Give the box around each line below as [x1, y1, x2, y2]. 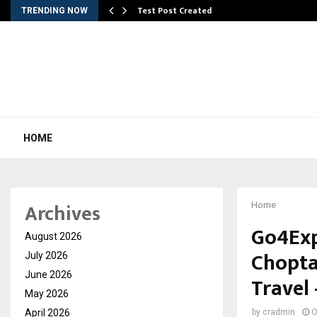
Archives [25, 197, 100, 231]
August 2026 [25, 231, 82, 242]
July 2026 [25, 250, 68, 261]
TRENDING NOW [21, 6, 88, 16]
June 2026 [25, 269, 72, 280]
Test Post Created [137, 4, 212, 18]
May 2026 [25, 288, 69, 299]
